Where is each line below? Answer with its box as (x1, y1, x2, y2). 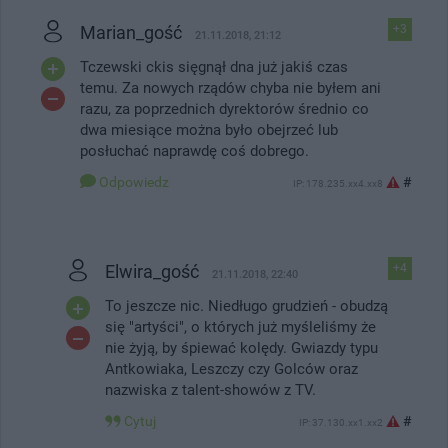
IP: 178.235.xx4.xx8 (293, 177, 383, 189)
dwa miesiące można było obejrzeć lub (80, 120, 338, 139)
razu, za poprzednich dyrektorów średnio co (80, 99, 369, 118)
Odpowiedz (99, 173, 169, 190)
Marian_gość (80, 21, 182, 43)
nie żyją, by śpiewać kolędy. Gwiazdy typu (105, 338, 378, 357)
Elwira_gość (105, 260, 199, 282)
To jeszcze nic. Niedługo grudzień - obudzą (105, 296, 388, 315)
